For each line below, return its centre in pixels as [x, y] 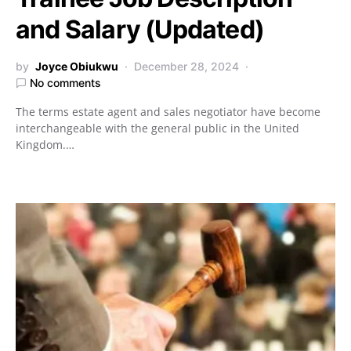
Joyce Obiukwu [77, 66]
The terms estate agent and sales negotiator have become [168, 112]
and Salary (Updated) [140, 29]
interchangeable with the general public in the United [157, 128]
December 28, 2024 [186, 66]
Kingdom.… [45, 145]
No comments [65, 83]
